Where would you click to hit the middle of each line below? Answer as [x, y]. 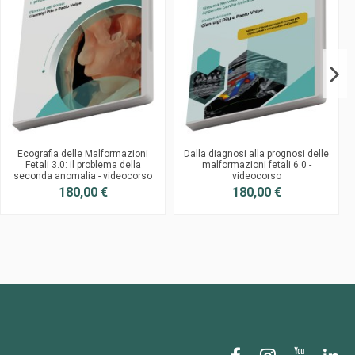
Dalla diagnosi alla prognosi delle [256, 153]
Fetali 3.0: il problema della [83, 164]
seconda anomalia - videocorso [83, 176]
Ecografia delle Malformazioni [83, 153]
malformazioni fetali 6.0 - [256, 164]
